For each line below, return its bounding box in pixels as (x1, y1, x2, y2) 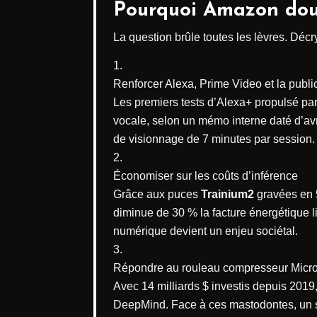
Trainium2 (201, 188, 254, 201)
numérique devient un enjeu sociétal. (113, 225, 298, 238)
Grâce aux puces (113, 188, 201, 201)
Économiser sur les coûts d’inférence (113, 170, 298, 183)
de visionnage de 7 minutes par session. (113, 133, 315, 146)
